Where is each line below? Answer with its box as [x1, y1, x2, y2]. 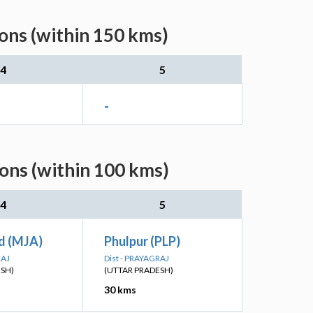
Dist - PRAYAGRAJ [104, 253, 169, 263]
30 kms [104, 284, 136, 296]
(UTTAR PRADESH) [104, 265, 173, 275]
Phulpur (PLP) [104, 233, 180, 249]
